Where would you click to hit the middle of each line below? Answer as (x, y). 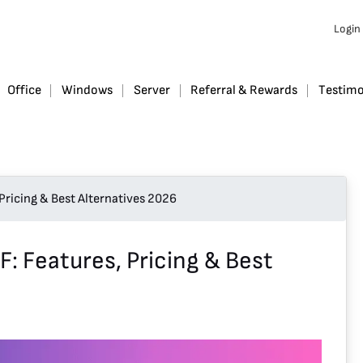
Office (24, 90)
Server (152, 90)
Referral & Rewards (244, 90)
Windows (88, 90)
